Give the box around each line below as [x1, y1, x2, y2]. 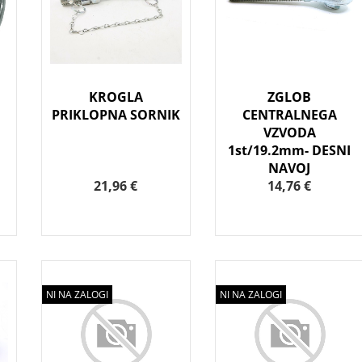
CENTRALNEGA [242, 106, 337, 124]
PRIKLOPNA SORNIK [51, 106, 180, 124]
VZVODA [263, 124, 316, 142]
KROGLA [88, 88, 143, 107]
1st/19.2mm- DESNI [228, 141, 351, 160]
